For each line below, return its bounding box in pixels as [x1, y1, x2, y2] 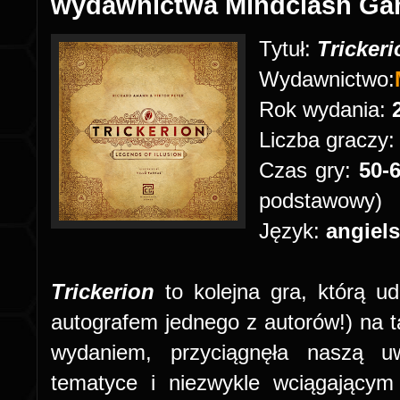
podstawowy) [259, 188, 382, 212]
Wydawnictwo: [259, 67, 395, 91]
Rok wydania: [259, 97, 392, 121]
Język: [259, 219, 326, 243]
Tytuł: [259, 37, 317, 61]
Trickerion [51, 279, 165, 304]
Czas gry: [259, 158, 359, 182]
